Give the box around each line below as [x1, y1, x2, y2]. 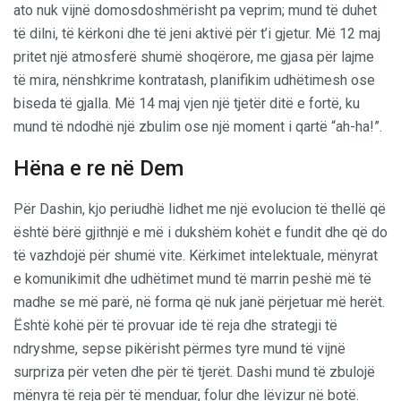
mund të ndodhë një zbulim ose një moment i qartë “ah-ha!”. [13, 117, 382, 135]
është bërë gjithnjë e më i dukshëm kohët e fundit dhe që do [13, 223, 388, 241]
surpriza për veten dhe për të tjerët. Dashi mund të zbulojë [13, 363, 375, 380]
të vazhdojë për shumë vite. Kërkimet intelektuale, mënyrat [13, 246, 378, 264]
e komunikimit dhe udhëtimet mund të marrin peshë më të [13, 269, 371, 287]
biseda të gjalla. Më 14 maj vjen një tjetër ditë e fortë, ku [13, 94, 360, 112]
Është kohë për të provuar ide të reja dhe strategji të [13, 316, 337, 334]
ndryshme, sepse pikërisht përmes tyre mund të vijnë [13, 339, 346, 357]
